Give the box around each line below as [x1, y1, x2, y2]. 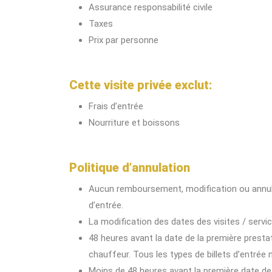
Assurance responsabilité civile [89, 2, 212, 13]
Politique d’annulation [69, 160, 190, 175]
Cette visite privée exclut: [69, 78, 212, 92]
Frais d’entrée [89, 101, 143, 112]
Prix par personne [89, 35, 158, 46]
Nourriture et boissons [89, 117, 180, 128]
